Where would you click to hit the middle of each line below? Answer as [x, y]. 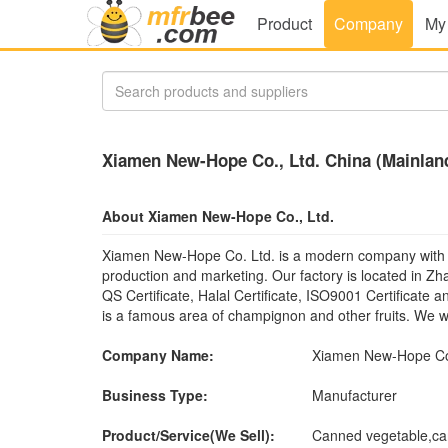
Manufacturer [354, 395]
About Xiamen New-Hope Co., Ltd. [218, 216]
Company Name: [158, 355]
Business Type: [155, 395]
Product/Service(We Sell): [188, 435]
